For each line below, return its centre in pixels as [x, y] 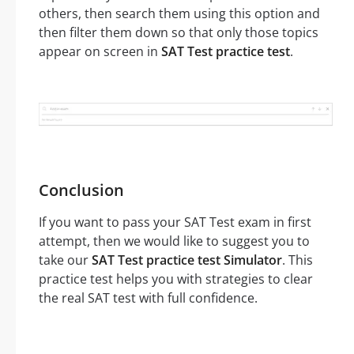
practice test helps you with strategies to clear [176, 279]
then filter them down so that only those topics [179, 33]
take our [65, 260]
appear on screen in [100, 52]
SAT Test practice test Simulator [187, 260]
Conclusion [81, 190]
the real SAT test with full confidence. [148, 298]
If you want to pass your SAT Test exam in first [175, 222]
